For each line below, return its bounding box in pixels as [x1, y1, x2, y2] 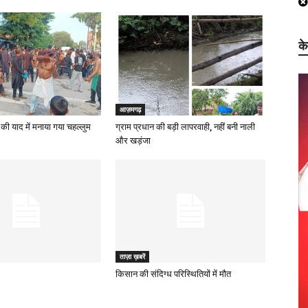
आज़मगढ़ [120, 104, 141, 114]
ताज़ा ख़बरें [120, 252, 145, 261]
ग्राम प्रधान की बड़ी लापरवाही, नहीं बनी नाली [115, 122, 255, 132]
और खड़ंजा [115, 135, 151, 146]
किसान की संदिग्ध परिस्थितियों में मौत [115, 269, 231, 279]
